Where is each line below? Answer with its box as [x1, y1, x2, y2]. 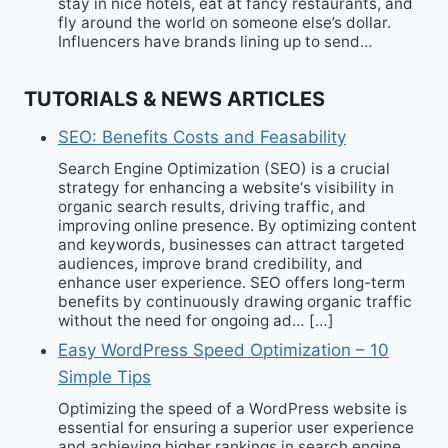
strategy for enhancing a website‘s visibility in [58, 177, 394, 197]
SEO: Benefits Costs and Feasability [58, 126, 346, 147]
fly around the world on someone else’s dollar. [58, 12, 391, 32]
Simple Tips [58, 367, 151, 388]
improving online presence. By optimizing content [58, 215, 417, 235]
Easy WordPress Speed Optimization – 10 [58, 340, 389, 361]
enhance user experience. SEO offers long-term [58, 272, 405, 292]
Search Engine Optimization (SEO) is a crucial [58, 158, 390, 178]
